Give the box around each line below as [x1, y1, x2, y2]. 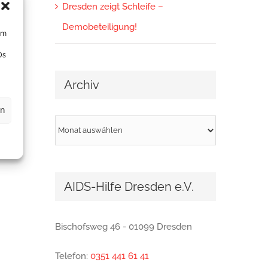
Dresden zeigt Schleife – [62, 1, 163, 13]
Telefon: [54, 251, 90, 262]
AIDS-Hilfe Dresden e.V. [63, 179, 194, 194]
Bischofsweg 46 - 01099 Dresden [54, 221, 192, 233]
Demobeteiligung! [62, 22, 137, 33]
